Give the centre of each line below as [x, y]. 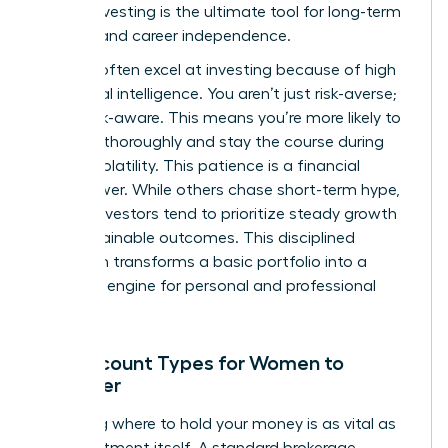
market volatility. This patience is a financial [198, 165]
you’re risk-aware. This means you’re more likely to [219, 117]
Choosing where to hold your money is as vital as [216, 423]
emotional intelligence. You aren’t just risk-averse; [217, 93]
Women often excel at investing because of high [216, 69]
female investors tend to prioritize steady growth [217, 213]
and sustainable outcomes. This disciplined [196, 237]
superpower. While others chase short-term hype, [218, 189]
